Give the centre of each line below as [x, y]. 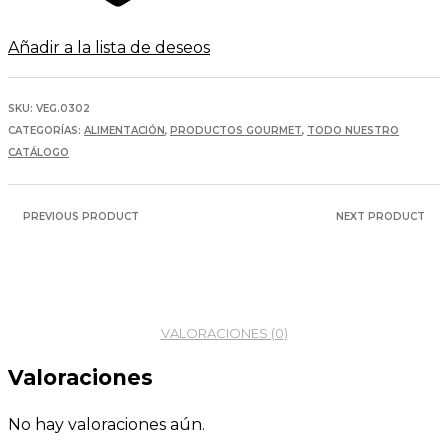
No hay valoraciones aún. [106, 424]
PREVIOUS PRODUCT [81, 216]
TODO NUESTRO [353, 130]
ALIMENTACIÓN [124, 130]
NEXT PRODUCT [380, 216]
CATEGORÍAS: [46, 130]
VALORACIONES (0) [224, 332]
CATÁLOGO [38, 152]
